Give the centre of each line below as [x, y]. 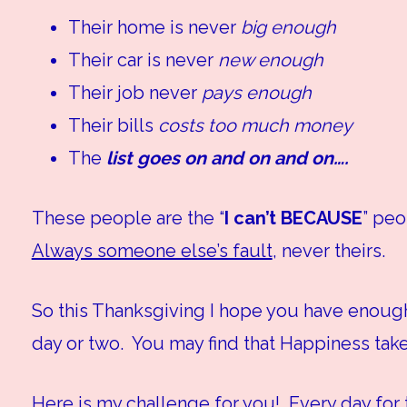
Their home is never [154, 28]
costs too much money [255, 126]
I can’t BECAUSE [293, 218]
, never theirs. [328, 251]
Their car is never [143, 60]
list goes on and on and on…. [225, 159]
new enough [270, 60]
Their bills [113, 126]
